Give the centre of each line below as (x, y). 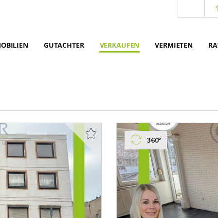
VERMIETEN (174, 45)
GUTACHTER (64, 45)
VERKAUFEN (119, 45)
